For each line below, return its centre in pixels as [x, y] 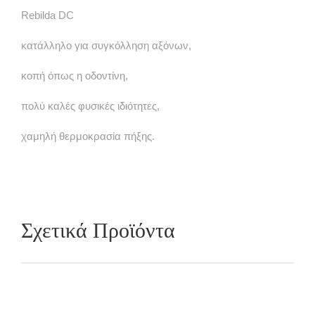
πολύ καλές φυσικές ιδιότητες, [90, 106]
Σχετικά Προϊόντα [98, 231]
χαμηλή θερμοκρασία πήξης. [88, 136]
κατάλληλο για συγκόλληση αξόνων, [106, 45]
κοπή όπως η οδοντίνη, [75, 76]
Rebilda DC [47, 15]
